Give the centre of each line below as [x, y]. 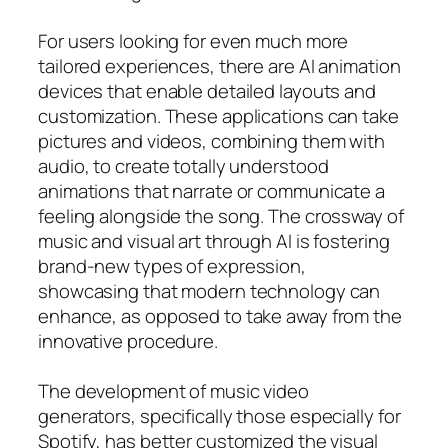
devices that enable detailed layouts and [207, 90]
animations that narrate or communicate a [211, 190]
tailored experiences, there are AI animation [219, 65]
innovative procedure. [128, 340]
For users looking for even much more [193, 40]
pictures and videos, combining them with [211, 140]
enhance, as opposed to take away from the [220, 315]
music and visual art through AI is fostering [214, 240]
